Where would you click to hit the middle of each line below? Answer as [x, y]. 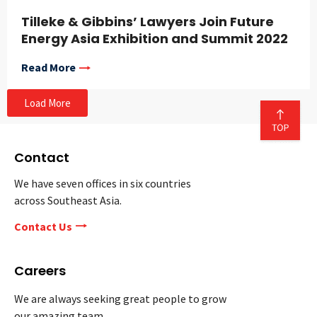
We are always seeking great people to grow [120, 299]
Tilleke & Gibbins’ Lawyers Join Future [148, 22]
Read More [48, 68]
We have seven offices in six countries [103, 184]
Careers [40, 271]
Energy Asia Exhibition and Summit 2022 [155, 39]
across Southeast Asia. [68, 201]
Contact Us [43, 227]
